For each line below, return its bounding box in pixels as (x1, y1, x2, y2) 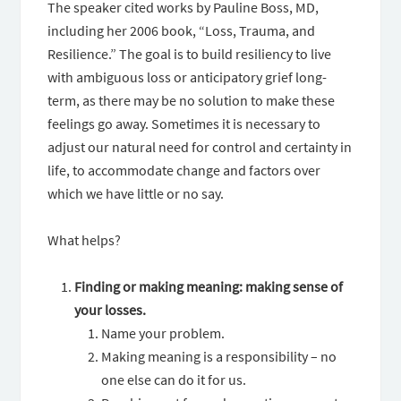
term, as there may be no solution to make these (47, 91, 336, 109)
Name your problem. (101, 324, 226, 342)
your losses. (74, 301, 147, 319)
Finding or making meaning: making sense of (74, 277, 344, 295)
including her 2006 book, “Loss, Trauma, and (47, 21, 316, 39)
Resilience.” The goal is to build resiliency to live (47, 45, 332, 63)
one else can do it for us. (101, 371, 247, 388)
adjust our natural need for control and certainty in (47, 138, 353, 156)
